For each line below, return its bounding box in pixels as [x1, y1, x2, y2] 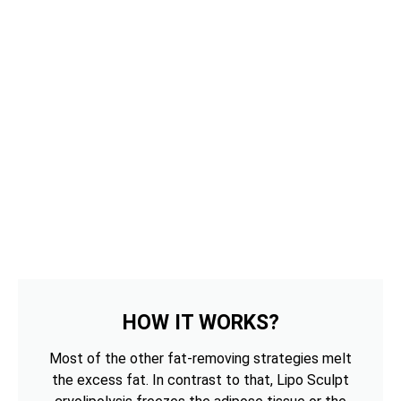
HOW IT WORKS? [122, 311, 279, 336]
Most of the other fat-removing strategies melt [49, 350, 352, 368]
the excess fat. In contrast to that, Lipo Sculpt [52, 371, 349, 389]
